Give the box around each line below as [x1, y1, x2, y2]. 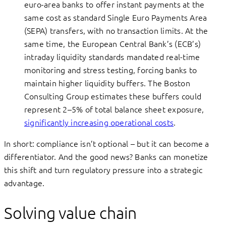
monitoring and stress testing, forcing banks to [24, 64, 197, 76]
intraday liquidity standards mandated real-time [24, 51, 200, 63]
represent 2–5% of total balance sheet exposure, [24, 103, 204, 115]
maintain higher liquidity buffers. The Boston [24, 77, 190, 89]
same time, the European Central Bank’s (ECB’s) [24, 38, 201, 49]
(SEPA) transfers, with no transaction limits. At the [24, 25, 208, 36]
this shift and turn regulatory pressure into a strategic [4, 164, 203, 176]
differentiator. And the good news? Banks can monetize [4, 151, 208, 162]
